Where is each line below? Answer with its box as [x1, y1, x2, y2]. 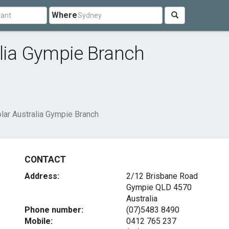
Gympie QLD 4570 [126, 182, 192, 192]
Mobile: [25, 216, 53, 226]
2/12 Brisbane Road [126, 171, 198, 181]
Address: [25, 171, 60, 181]
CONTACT [25, 154, 66, 165]
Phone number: [25, 205, 84, 215]
